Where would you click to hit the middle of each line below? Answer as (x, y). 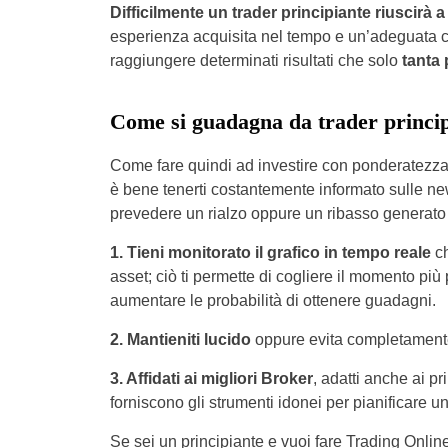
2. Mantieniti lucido (180, 339)
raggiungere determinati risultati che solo (255, 60)
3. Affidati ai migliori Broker (211, 378)
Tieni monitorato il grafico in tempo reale (278, 252)
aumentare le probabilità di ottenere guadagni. (272, 300)
